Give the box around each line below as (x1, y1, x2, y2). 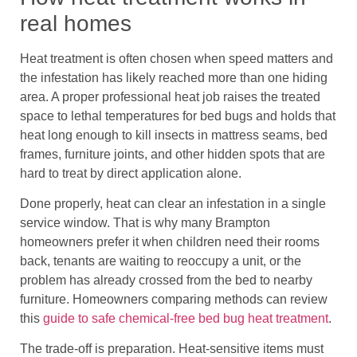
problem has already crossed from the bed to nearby (20, 273, 312, 288)
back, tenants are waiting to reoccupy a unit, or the (20, 254, 301, 269)
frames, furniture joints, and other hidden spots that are (20, 147, 325, 161)
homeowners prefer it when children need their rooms (20, 235, 320, 249)
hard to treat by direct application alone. (20, 166, 241, 180)
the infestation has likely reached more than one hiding (20, 70, 328, 84)
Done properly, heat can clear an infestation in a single (20, 197, 326, 211)
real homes (20, 10, 131, 36)
